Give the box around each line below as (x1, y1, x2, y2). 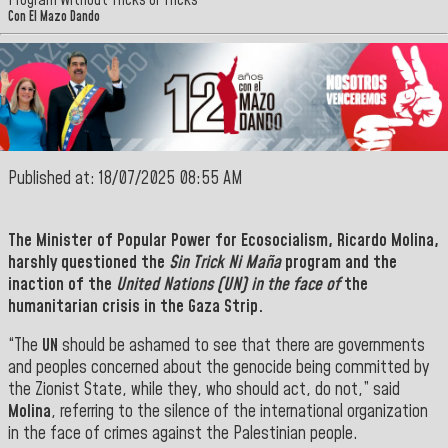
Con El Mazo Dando (8, 8, 100, 27)
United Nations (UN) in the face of (116, 272, 340, 297)
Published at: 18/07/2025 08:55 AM (8, 167, 243, 192)
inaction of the (8, 272, 116, 297)
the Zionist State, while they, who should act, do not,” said (8, 378, 400, 403)
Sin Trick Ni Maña (169, 250, 281, 275)
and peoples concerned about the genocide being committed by (8, 356, 429, 381)
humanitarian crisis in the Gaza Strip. (8, 294, 263, 319)
